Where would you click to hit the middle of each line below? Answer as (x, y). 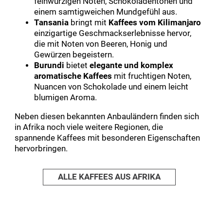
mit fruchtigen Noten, (152, 76)
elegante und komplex (131, 66)
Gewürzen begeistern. (74, 55)
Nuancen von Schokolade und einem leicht (111, 87)
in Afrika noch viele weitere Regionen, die (89, 127)
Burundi (49, 66)
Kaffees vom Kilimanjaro (155, 23)
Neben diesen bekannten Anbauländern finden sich (107, 116)
